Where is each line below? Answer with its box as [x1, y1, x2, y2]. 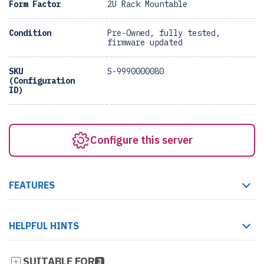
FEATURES [9, 179, 55, 191]
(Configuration [9, 75, 75, 86]
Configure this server [90, 133, 193, 147]
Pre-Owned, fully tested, [107, 28, 220, 38]
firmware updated [107, 37, 183, 48]
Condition [9, 28, 51, 38]
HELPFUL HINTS [9, 220, 79, 232]
